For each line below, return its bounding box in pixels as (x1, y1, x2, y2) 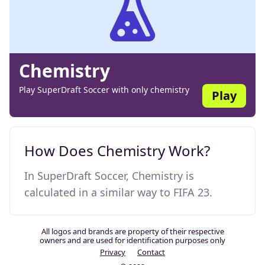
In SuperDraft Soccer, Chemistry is (24, 169, 194, 183)
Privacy (100, 247, 125, 257)
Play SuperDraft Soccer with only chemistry (19, 84, 189, 95)
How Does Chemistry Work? (24, 141, 210, 160)
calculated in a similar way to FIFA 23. (24, 185, 212, 199)
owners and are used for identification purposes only (40, 235, 225, 245)
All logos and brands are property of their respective (41, 226, 224, 237)
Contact (137, 247, 165, 257)
